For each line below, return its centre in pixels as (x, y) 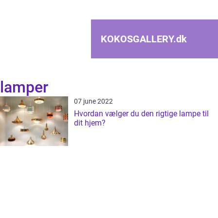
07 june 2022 (93, 101)
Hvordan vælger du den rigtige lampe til (141, 114)
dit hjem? (90, 123)
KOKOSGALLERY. (138, 39)
